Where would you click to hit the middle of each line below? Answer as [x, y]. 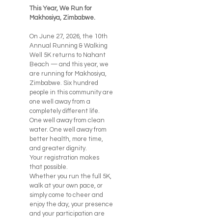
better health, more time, [66, 139]
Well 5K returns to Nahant [67, 55]
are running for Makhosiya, [68, 74]
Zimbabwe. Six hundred [64, 83]
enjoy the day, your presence [71, 205]
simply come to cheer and [66, 195]
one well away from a [60, 102]
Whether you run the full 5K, [70, 177]
